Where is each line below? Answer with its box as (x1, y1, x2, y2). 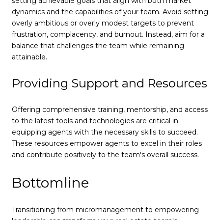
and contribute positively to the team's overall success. (12, 150, 199, 160)
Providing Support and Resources (12, 76, 207, 91)
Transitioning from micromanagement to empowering (12, 205, 199, 215)
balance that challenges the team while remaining (12, 41, 184, 50)
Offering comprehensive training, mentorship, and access (12, 105, 208, 114)
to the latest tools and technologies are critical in (12, 116, 178, 126)
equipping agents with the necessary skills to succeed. (12, 128, 198, 137)
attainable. (12, 52, 47, 61)
